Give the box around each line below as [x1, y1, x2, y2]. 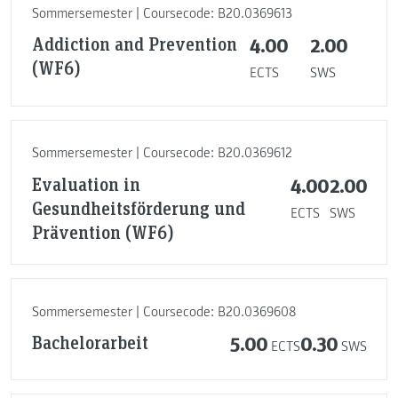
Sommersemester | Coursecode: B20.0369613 [31, 4, 292, 22]
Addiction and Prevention [31, 32, 237, 56]
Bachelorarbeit [31, 330, 148, 354]
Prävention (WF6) [31, 219, 174, 243]
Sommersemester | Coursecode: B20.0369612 [31, 144, 292, 163]
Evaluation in [31, 171, 140, 195]
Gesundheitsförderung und [31, 195, 245, 219]
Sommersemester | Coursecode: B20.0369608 [31, 302, 297, 321]
